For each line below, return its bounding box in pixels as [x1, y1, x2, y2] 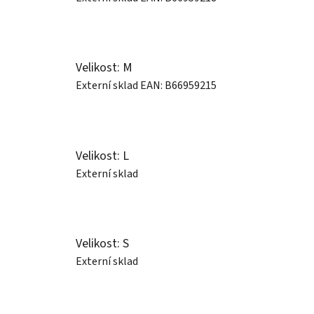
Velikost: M [76, 59, 132, 77]
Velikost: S [76, 235, 129, 253]
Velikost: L [76, 146, 129, 165]
